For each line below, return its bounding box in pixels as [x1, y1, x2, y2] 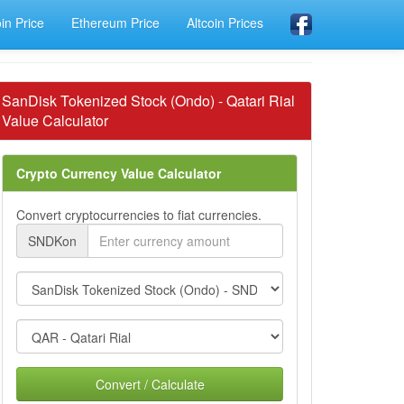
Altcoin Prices [187, 14, 263, 32]
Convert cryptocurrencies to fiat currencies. [16, 206, 262, 224]
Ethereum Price [71, 14, 160, 32]
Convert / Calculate [95, 375, 205, 393]
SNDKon [28, 232, 77, 250]
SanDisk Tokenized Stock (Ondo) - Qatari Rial [2, 90, 295, 111]
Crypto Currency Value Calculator [16, 164, 221, 182]
